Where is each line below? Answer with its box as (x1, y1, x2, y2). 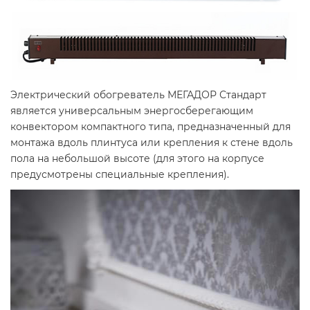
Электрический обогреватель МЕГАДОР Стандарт (10, 89, 266, 101)
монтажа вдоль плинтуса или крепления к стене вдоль (10, 136, 293, 149)
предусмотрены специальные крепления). (10, 168, 229, 181)
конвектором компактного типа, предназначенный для (10, 120, 291, 133)
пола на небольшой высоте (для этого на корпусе (10, 152, 264, 165)
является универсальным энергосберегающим (10, 104, 253, 117)
